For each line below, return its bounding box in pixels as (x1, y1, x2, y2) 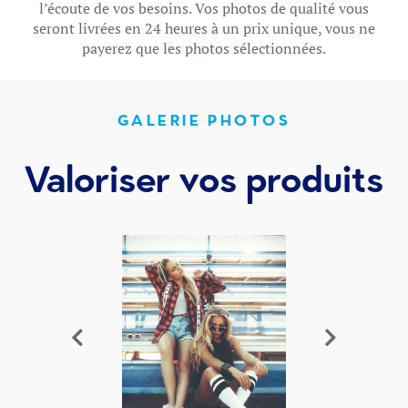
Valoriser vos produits (25, 164, 383, 203)
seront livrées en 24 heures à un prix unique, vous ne (33, 18, 375, 38)
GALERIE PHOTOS (117, 114, 291, 130)
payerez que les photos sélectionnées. (82, 38, 326, 58)
